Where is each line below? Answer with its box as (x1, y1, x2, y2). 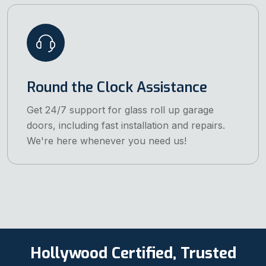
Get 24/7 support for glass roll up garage (27, 104, 214, 116)
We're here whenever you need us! (27, 135, 186, 147)
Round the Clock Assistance (27, 78, 207, 97)
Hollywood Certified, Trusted (30, 242, 236, 264)
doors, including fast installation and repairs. (27, 119, 225, 132)
